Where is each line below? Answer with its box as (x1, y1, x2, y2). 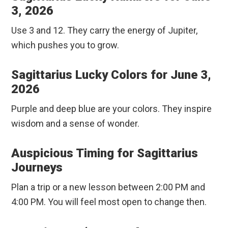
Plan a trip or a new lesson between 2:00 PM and (11, 182, 206, 193)
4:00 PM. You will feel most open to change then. (11, 196, 207, 208)
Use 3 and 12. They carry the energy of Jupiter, (11, 25, 198, 36)
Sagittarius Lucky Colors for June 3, (11, 68, 212, 82)
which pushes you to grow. (11, 40, 120, 51)
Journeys (11, 160, 63, 175)
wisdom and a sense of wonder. (11, 118, 140, 129)
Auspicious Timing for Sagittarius (11, 146, 198, 161)
